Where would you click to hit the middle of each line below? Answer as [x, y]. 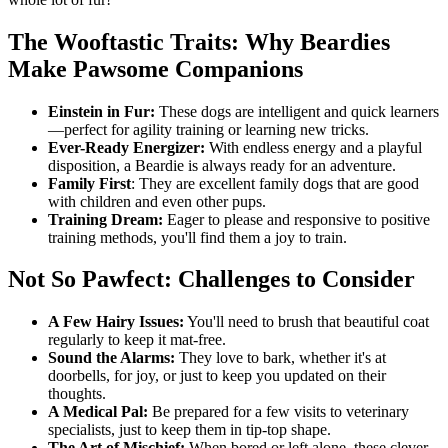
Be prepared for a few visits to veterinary [278, 412]
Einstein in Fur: [101, 111]
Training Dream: [105, 219]
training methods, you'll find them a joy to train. [197, 237]
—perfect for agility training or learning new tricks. [208, 129]
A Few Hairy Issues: [116, 322]
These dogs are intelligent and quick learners [297, 111]
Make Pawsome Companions [155, 68]
